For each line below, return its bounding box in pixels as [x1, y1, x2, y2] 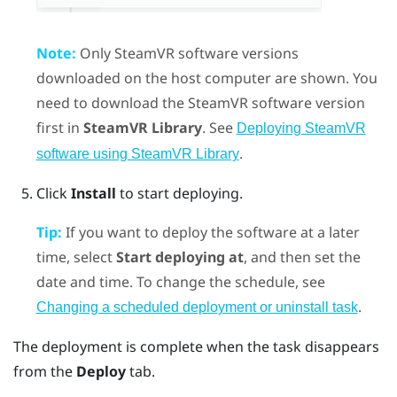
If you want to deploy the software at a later [61, 222, 360, 242]
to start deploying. [115, 183, 243, 203]
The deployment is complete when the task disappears [13, 336, 379, 356]
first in [35, 117, 83, 137]
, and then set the [243, 246, 361, 267]
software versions [174, 43, 299, 63]
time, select [35, 246, 116, 267]
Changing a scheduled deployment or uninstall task [35, 299, 358, 315]
